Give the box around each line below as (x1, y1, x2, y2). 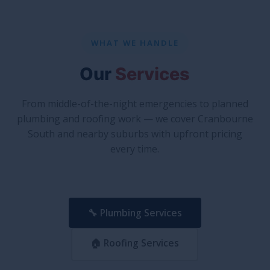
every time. (110, 142, 160, 155)
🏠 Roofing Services (90, 236, 180, 250)
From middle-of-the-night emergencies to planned (21, 96, 248, 110)
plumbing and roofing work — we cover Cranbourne (16, 111, 253, 125)
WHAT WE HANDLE (90, 37, 179, 48)
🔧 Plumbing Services (87, 206, 182, 219)
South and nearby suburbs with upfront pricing (27, 127, 242, 140)
